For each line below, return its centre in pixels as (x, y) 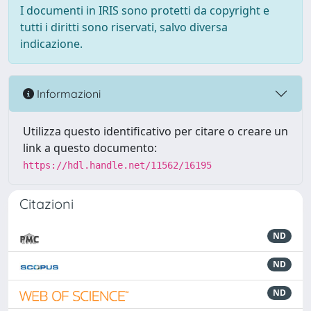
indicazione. (51, 44)
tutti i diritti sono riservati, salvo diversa (124, 27)
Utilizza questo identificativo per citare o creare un (155, 131)
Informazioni (67, 93)
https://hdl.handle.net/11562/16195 (117, 165)
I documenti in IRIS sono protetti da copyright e (145, 10)
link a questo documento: (90, 148)
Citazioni (47, 204)
